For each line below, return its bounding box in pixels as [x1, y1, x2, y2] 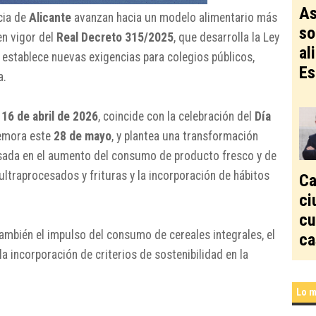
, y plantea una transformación [111, 128, 258, 143]
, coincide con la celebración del [98, 109, 255, 123]
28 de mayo [54, 128, 111, 143]
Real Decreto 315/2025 [56, 30, 174, 44]
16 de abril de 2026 [1, 109, 98, 123]
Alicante [29, 10, 71, 25]
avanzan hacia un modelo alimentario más [71, 10, 277, 25]
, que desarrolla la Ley [174, 30, 279, 44]
